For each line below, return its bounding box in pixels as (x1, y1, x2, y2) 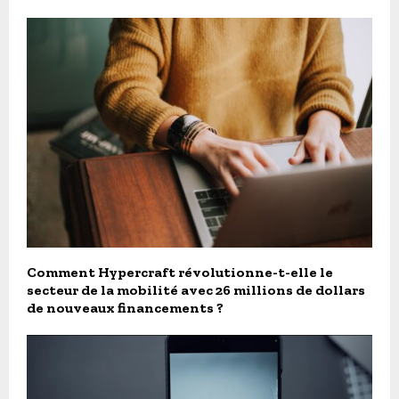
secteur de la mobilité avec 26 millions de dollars (27, 281, 365, 299)
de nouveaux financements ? (27, 299, 224, 317)
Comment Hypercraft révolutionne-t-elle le (27, 264, 333, 281)
